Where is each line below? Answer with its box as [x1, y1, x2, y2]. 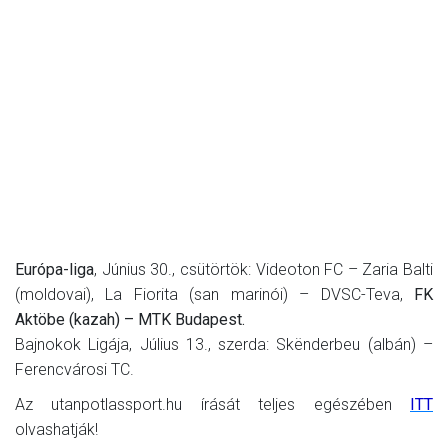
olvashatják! [15, 419, 98, 439]
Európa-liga [15, 259, 94, 279]
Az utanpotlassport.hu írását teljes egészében [15, 394, 410, 414]
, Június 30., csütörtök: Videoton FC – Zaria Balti [94, 259, 433, 279]
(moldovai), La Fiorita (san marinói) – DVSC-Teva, [15, 284, 414, 304]
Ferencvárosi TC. [15, 359, 134, 379]
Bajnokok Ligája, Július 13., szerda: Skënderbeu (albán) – [15, 334, 433, 354]
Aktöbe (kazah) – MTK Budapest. [15, 309, 245, 329]
